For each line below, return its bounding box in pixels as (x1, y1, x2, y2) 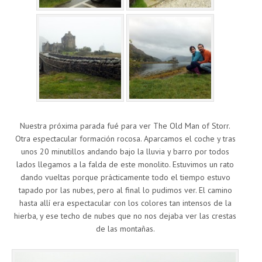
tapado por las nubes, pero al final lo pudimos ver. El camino (18, 184, 232, 195)
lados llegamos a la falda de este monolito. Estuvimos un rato (16, 158, 234, 170)
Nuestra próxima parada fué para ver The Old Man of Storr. (20, 120, 230, 131)
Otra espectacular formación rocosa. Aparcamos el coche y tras (15, 133, 236, 144)
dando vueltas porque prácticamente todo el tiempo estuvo (20, 171, 230, 182)
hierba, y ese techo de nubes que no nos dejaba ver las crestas (14, 210, 236, 221)
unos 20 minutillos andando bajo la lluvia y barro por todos (21, 146, 229, 157)
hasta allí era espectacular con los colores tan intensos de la (19, 197, 232, 208)
